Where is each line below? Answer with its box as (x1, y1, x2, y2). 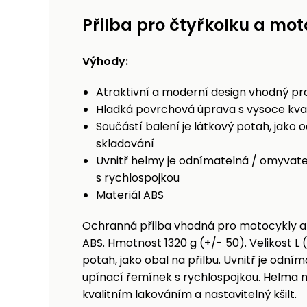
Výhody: (82, 53, 128, 70)
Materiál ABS (96, 187, 164, 204)
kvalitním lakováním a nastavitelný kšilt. (82, 286, 297, 303)
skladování (96, 136, 154, 152)
